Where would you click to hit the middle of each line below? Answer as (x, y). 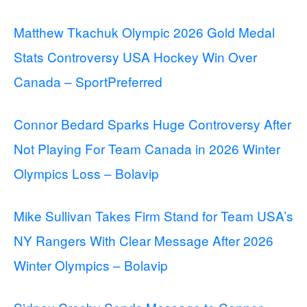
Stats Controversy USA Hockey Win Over (135, 56)
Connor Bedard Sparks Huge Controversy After (152, 123)
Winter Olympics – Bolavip (91, 265)
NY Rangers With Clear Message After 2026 (144, 240)
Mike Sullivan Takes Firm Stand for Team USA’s (153, 215)
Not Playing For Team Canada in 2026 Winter (147, 148)
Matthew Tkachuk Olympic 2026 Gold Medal (144, 32)
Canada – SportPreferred (88, 81)
